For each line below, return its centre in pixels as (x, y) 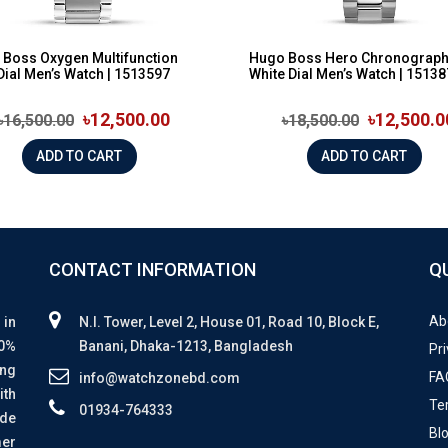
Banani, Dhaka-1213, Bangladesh (186, 345)
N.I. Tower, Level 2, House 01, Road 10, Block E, (229, 321)
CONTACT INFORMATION (152, 269)
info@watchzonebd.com (159, 377)
